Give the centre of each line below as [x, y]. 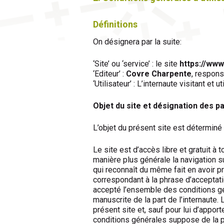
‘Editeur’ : [109, 74]
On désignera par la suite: [137, 42]
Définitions [115, 24]
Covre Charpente [159, 74]
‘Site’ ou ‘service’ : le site [136, 64]
